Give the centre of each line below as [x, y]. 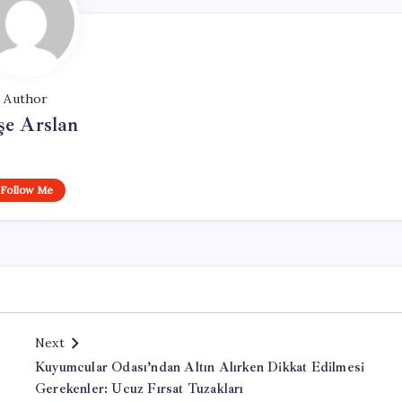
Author [26, 99]
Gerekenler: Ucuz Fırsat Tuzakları [140, 389]
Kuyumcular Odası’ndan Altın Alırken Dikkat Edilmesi [200, 367]
